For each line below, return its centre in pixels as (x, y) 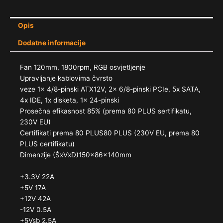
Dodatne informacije (52, 43)
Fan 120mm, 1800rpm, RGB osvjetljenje (83, 67)
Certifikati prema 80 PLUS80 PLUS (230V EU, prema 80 (110, 133)
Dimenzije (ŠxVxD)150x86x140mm (76, 155)
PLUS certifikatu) (47, 144)
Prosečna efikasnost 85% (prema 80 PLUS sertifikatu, (106, 111)
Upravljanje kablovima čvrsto (66, 78)
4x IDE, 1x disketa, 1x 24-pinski (69, 100)
